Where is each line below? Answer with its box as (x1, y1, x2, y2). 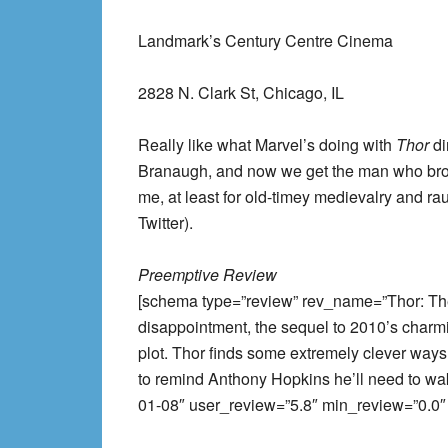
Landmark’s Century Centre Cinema (138, 29, 393, 52)
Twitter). (138, 211, 193, 234)
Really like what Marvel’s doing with (138, 133, 396, 156)
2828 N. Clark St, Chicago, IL (138, 81, 344, 104)
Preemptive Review (138, 263, 277, 286)
